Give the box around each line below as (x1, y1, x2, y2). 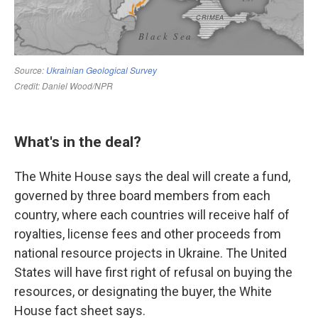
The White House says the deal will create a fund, (14, 169, 290, 184)
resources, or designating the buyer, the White (14, 284, 272, 299)
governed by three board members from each (14, 188, 270, 203)
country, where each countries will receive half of (14, 207, 290, 222)
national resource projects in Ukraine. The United (14, 246, 287, 261)
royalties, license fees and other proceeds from (14, 226, 281, 241)
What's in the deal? (14, 133, 141, 150)
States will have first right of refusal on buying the (14, 265, 292, 280)
